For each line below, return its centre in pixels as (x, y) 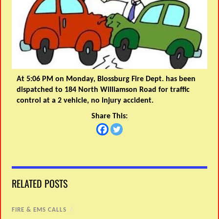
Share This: (109, 116)
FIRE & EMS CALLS (39, 210)
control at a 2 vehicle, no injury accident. (85, 100)
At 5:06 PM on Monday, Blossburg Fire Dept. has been (106, 79)
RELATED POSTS (40, 183)
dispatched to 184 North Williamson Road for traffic (103, 90)
